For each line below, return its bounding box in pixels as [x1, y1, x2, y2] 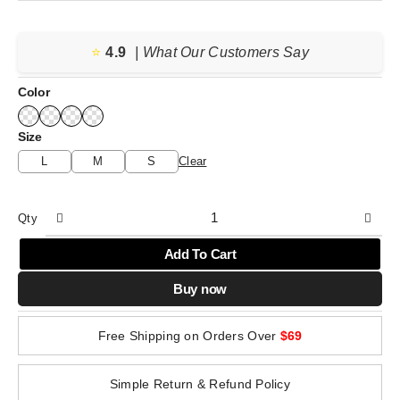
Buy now [173, 281, 227, 296]
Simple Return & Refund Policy [109, 377, 291, 391]
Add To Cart [163, 246, 237, 262]
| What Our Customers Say [135, 45, 309, 60]
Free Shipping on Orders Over [97, 329, 280, 343]
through [127, 45, 201, 69]
